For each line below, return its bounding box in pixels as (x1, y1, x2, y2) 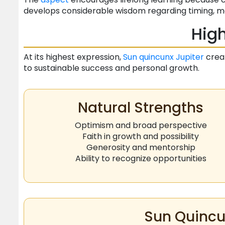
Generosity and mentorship (86, 142, 195, 154)
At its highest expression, (24, 51, 123, 63)
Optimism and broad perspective (74, 120, 207, 132)
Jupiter (176, 51, 204, 63)
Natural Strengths (78, 98, 203, 118)
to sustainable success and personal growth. (24, 62, 199, 74)
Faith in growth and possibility (82, 131, 199, 143)
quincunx (139, 51, 174, 63)
